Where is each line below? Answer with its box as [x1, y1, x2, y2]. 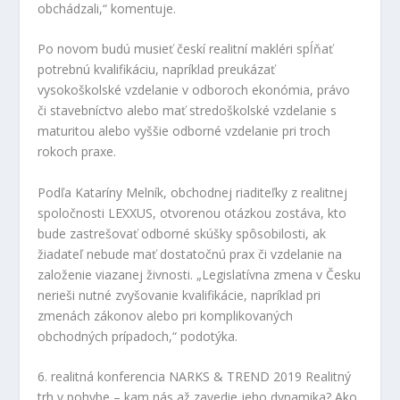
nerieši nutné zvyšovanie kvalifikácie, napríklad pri [37, 286, 321, 304]
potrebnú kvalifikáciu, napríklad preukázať [37, 61, 276, 79]
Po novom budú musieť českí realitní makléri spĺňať [37, 40, 334, 58]
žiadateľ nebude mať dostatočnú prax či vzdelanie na [37, 245, 343, 262]
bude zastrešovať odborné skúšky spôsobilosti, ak [37, 224, 327, 242]
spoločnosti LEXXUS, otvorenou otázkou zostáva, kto [37, 204, 347, 221]
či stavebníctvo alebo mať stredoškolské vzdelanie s [37, 102, 337, 120]
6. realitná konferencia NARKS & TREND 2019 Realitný [37, 368, 352, 386]
